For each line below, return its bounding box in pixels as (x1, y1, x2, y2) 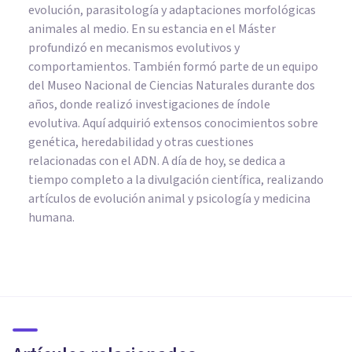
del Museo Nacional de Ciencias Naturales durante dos (28, 77, 315, 95)
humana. (28, 209, 75, 227)
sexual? (25, 318, 98, 350)
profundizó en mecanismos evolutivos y (28, 39, 240, 57)
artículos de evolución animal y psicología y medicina (28, 190, 310, 208)
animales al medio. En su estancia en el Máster (28, 20, 276, 38)
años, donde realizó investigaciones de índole (28, 96, 270, 114)
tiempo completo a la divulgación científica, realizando (28, 171, 324, 189)
